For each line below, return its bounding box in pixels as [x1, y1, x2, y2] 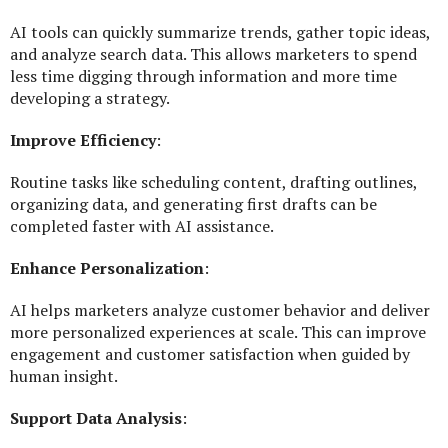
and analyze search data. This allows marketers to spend [10, 43, 417, 66]
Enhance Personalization [10, 257, 204, 280]
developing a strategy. [10, 87, 170, 110]
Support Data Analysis [10, 407, 182, 430]
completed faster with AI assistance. [10, 215, 274, 238]
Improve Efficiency [10, 129, 156, 152]
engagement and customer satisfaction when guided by [10, 343, 410, 366]
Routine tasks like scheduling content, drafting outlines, [10, 171, 417, 194]
